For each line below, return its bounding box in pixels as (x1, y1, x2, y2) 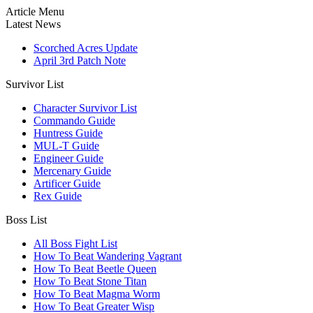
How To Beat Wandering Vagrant (34, 250, 182, 262)
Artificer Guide (34, 177, 101, 189)
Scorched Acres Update (34, 42, 138, 54)
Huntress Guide (34, 127, 103, 139)
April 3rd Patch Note (34, 54, 126, 66)
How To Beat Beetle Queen (34, 263, 156, 275)
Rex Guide (34, 190, 82, 202)
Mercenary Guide (34, 165, 111, 177)
